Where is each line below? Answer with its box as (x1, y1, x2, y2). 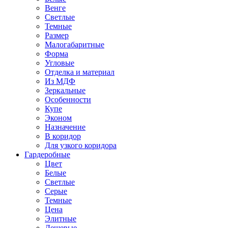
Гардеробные (24, 150, 70, 159)
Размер (45, 31, 69, 40)
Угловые (45, 59, 74, 67)
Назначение (45, 123, 85, 131)
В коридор (45, 132, 81, 140)
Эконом (45, 113, 72, 122)
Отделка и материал (45, 68, 115, 76)
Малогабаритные (45, 40, 104, 49)
